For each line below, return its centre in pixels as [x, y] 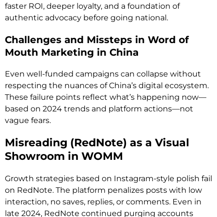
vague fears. [28, 120]
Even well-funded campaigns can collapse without [103, 74]
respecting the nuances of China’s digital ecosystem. [107, 85]
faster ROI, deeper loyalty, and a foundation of [92, 6]
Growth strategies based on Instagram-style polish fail [108, 178]
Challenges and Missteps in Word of [97, 39]
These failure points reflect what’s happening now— [106, 97]
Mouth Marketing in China [72, 52]
